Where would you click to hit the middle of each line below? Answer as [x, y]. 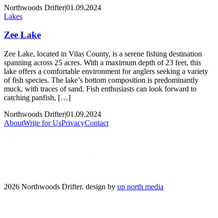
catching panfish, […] [37, 98]
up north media [140, 187]
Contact [97, 123]
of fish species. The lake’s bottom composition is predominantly [101, 80]
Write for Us [42, 123]
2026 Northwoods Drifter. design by [60, 187]
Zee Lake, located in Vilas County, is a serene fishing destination [103, 54]
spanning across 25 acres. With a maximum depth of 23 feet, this [102, 63]
